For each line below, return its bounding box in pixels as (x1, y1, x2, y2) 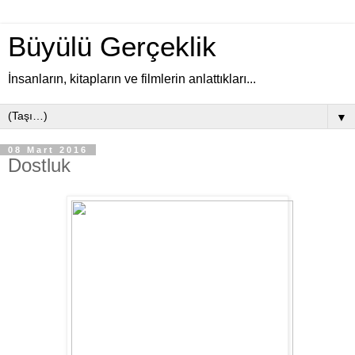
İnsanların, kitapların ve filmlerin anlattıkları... (8, 72, 256, 86)
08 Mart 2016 (8, 145, 88, 155)
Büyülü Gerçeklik (8, 32, 216, 62)
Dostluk (8, 155, 71, 176)
